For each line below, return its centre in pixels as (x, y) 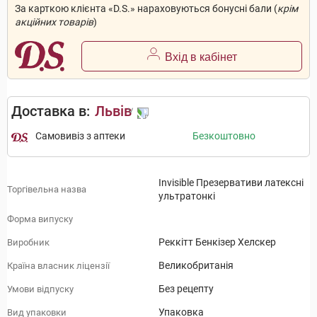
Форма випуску (40, 219)
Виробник (28, 242)
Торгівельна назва (47, 190)
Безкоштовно (224, 136)
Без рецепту (186, 289)
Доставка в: (51, 111)
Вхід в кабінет (201, 57)
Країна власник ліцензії (58, 265)
